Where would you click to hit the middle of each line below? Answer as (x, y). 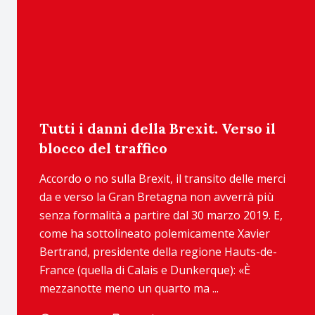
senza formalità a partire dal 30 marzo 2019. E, (161, 215)
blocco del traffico (103, 148)
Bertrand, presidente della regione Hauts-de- (158, 252)
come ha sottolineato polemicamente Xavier (155, 233)
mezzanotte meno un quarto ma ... (129, 288)
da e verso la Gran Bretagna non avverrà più (156, 197)
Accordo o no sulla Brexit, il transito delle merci (162, 179)
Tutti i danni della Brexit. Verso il (157, 128)
